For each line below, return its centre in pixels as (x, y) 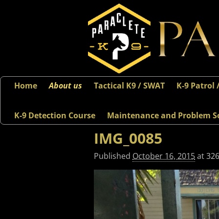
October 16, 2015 (164, 156)
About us (66, 85)
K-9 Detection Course (55, 115)
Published (113, 156)
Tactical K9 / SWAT (129, 85)
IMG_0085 (128, 138)
